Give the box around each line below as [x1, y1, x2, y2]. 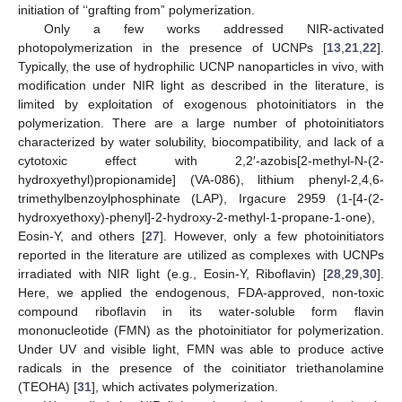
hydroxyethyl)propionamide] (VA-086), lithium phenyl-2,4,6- [18, 172, 384, 188]
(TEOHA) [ [18, 380, 77, 395]
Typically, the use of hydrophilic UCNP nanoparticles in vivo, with [18, 59, 384, 74]
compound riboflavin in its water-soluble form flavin [18, 304, 384, 319]
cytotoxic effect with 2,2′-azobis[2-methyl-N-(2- [18, 153, 384, 169]
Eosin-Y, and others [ [18, 229, 145, 244]
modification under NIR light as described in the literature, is [18, 78, 384, 93]
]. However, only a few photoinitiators [159, 229, 384, 244]
